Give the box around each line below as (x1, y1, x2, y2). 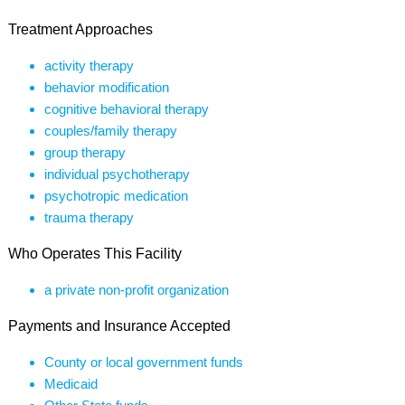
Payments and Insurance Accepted (7, 318, 231, 334)
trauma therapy (43, 210, 134, 225)
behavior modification (43, 80, 169, 95)
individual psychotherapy (43, 166, 190, 182)
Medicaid (43, 376, 98, 391)
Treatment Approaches (7, 22, 153, 37)
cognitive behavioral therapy (43, 101, 209, 117)
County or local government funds (43, 354, 243, 370)
